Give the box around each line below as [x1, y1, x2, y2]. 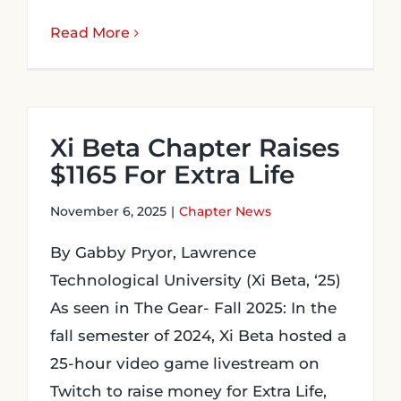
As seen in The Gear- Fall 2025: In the [50, 299, 337, 317]
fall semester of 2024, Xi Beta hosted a [50, 327, 346, 345]
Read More [50, 24, 130, 41]
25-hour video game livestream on [50, 354, 320, 372]
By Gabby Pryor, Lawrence [50, 243, 256, 261]
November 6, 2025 [50, 203, 166, 219]
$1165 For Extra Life [50, 159, 294, 190]
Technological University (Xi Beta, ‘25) [50, 271, 341, 289]
